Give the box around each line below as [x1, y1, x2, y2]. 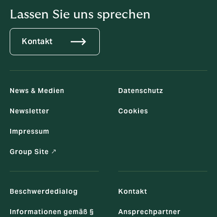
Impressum [10, 127, 49, 136]
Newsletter [10, 107, 49, 116]
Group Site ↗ [10, 147, 57, 156]
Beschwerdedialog [10, 187, 78, 196]
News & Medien [10, 86, 64, 95]
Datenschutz [118, 86, 163, 95]
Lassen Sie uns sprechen [10, 8, 151, 21]
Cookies [118, 107, 148, 116]
